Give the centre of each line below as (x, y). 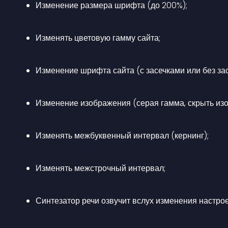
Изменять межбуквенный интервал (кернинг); (122, 136)
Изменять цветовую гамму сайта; (98, 38)
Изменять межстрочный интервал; (101, 168)
